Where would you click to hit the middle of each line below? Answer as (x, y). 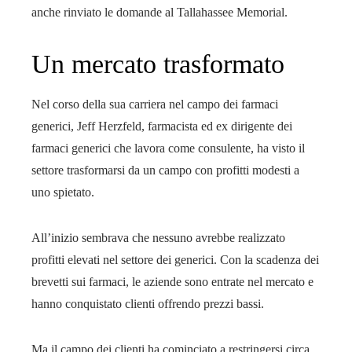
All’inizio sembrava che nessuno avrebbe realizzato (158, 237)
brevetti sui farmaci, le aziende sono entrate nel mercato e (172, 281)
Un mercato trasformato (158, 64)
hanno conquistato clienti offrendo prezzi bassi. (148, 303)
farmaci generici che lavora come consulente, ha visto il (168, 148)
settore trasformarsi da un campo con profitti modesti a (165, 170)
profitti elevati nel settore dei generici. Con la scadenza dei (175, 259)
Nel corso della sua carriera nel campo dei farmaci (155, 104)
